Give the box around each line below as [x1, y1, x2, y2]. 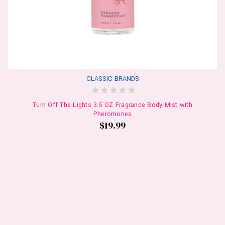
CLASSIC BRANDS [86, 74, 139, 83]
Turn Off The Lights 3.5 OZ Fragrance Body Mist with [33, 100, 192, 109]
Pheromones [93, 109, 132, 119]
